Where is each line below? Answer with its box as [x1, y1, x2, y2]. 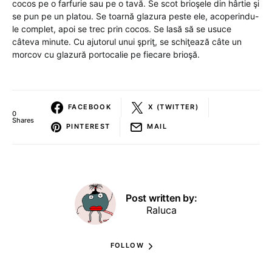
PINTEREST [66, 122, 110, 131]
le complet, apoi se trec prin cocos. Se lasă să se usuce [12, 23, 231, 34]
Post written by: [126, 191, 197, 204]
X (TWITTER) [148, 103, 199, 112]
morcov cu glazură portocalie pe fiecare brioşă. [12, 49, 200, 59]
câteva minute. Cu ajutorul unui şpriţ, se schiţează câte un [12, 36, 242, 47]
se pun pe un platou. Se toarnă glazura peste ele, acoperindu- [12, 10, 259, 21]
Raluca [146, 203, 177, 216]
